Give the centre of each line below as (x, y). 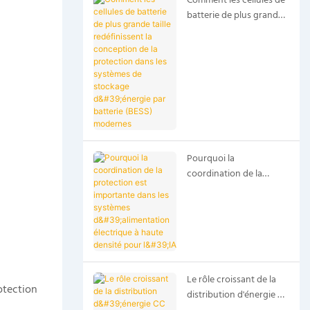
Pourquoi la (210, 158)
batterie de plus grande (235, 15)
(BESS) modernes (221, 107)
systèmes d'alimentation (236, 219)
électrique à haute (224, 235)
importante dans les (227, 204)
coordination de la (224, 174)
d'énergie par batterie (231, 91)
